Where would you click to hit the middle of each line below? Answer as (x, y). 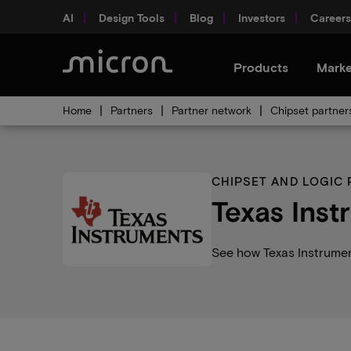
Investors (262, 17)
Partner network (212, 110)
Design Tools (132, 17)
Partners (132, 110)
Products (261, 67)
